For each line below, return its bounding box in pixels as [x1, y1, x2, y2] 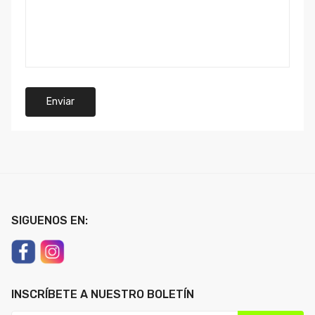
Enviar [46, 96, 75, 108]
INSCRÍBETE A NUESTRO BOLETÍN [11, 288, 194, 302]
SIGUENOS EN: [11, 214, 88, 228]
